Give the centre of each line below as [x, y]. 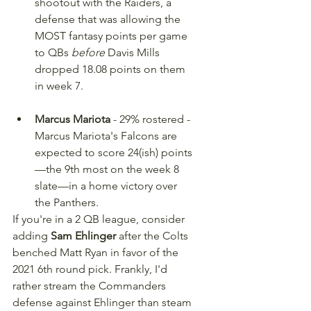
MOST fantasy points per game [112, 35]
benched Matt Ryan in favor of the [97, 252]
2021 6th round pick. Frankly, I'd [91, 269]
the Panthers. [67, 202]
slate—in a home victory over [107, 185]
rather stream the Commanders [91, 285]
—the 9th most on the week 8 [108, 169]
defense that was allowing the [109, 19]
